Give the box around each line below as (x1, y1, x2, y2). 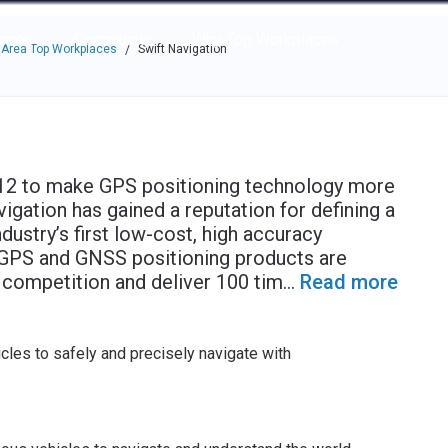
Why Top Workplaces (191, 30, 339, 49)
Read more (299, 270, 398, 294)
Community (73, 30, 152, 49)
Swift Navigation (137, 42, 227, 56)
